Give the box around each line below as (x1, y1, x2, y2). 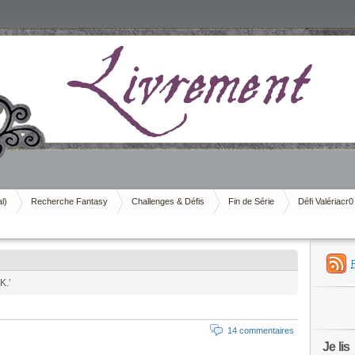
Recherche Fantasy (31, 197, 108, 206)
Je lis (323, 339, 350, 353)
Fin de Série (228, 197, 274, 206)
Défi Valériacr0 (298, 197, 353, 206)
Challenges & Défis (132, 197, 204, 206)
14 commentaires (227, 326, 294, 335)
